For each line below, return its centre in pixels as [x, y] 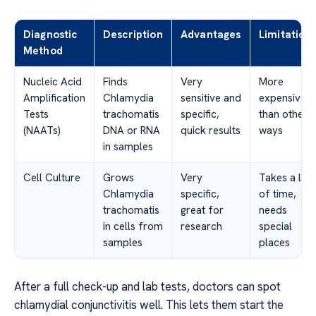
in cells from [133, 226]
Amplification [54, 98]
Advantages [211, 34]
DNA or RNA [132, 130]
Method [43, 50]
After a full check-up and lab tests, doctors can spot [147, 286]
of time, [278, 194]
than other [283, 114]
